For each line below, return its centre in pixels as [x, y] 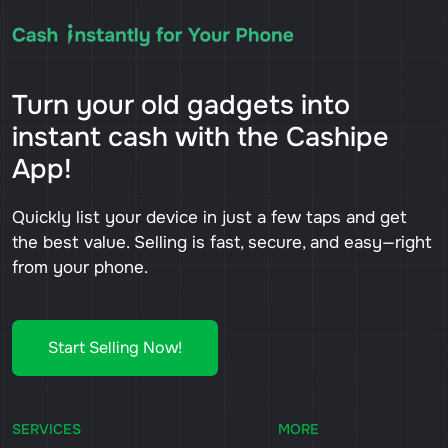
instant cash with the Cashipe [200, 137]
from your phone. [80, 268]
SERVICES [46, 429]
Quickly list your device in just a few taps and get [209, 218]
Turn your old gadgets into [181, 105]
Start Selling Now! [115, 348]
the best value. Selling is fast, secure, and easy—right [222, 243]
